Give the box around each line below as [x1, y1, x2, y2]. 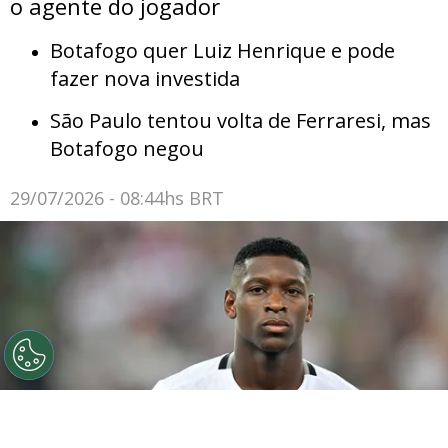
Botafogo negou [50, 135, 204, 163]
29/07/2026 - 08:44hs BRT [10, 186, 224, 211]
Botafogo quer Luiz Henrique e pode [50, 37, 395, 65]
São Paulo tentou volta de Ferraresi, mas [50, 107, 431, 135]
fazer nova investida [50, 65, 240, 93]
